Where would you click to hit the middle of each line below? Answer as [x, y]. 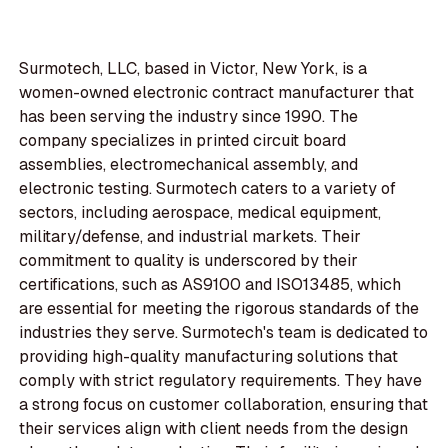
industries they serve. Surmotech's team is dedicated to [224, 333]
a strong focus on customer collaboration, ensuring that [224, 405]
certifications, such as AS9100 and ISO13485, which [210, 285]
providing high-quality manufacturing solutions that [209, 357]
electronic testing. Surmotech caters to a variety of [208, 189]
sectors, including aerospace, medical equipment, [200, 213]
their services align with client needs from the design [214, 429]
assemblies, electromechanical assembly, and [189, 165]
